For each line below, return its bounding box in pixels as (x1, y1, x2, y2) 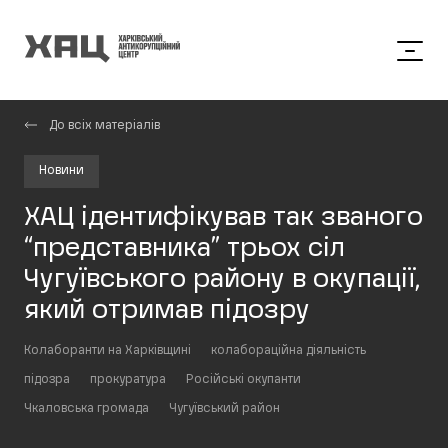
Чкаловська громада (24, 403, 149, 415)
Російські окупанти (186, 374, 301, 386)
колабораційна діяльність (211, 345, 366, 357)
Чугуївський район (169, 403, 280, 415)
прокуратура (90, 374, 166, 386)
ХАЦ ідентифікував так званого (24, 205, 423, 231)
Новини (39, 165, 84, 177)
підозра (24, 374, 70, 386)
